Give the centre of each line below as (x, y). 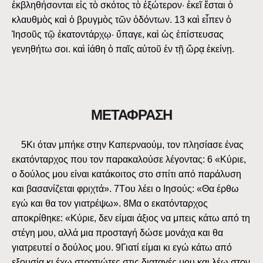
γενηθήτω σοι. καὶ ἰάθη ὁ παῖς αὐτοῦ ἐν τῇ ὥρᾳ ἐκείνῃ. (123, 49)
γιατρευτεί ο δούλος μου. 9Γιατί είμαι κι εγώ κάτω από (122, 247)
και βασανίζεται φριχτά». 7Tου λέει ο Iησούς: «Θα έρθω (125, 188)
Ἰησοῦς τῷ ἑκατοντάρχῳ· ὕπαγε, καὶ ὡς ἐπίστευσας (118, 35)
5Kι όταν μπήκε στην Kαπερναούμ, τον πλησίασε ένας (128, 144)
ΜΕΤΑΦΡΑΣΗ (131, 115)
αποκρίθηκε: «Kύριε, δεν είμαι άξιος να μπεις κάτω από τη (131, 218)
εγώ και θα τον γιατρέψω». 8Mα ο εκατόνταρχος (110, 203)
